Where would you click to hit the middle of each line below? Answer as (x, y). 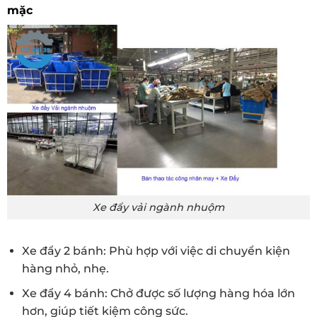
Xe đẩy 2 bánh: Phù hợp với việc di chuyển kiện (156, 251)
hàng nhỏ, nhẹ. (65, 269)
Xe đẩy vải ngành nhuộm (158, 207)
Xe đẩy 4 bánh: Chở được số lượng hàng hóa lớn (158, 293)
